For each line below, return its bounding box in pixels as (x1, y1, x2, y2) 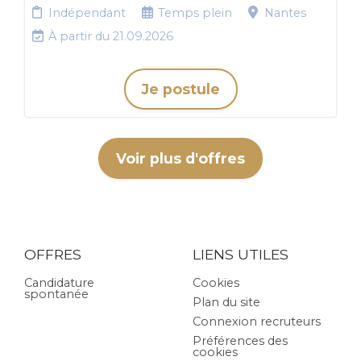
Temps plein (158, 6, 232, 20)
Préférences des (193, 334, 288, 348)
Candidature (24, 276, 94, 290)
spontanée (24, 287, 89, 301)
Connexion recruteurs (193, 314, 321, 329)
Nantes (264, 6, 306, 20)
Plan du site (193, 295, 260, 309)
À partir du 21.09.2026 (48, 29, 173, 44)
